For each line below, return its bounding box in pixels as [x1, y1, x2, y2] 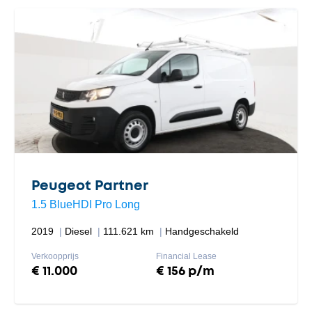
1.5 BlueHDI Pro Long [31, 198, 141, 210]
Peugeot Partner [31, 179, 149, 193]
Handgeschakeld [165, 226, 240, 237]
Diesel [65, 226, 95, 237]
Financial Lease [156, 251, 217, 261]
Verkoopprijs [31, 251, 79, 261]
